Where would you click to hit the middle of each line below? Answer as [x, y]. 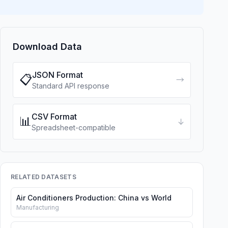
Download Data [47, 47]
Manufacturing [38, 207]
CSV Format [54, 117]
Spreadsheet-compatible [74, 127]
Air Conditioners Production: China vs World [94, 198]
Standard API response [71, 86]
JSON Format [58, 75]
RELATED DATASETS [44, 177]
